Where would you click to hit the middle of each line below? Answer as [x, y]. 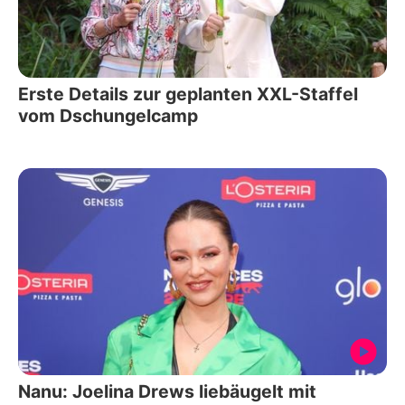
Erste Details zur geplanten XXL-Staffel [188, 94]
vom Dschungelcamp [108, 115]
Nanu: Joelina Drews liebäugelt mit [167, 392]
